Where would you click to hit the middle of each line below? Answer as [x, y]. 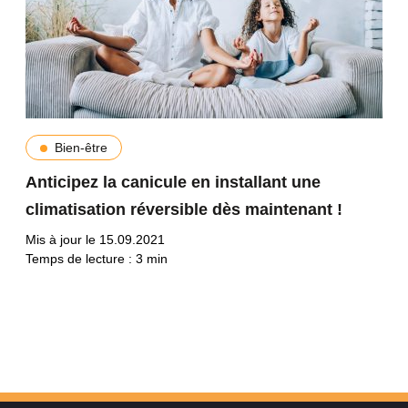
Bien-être [81, 148]
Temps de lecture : [80, 259]
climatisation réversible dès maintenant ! [184, 210]
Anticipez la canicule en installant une [173, 183]
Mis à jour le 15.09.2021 [95, 240]
